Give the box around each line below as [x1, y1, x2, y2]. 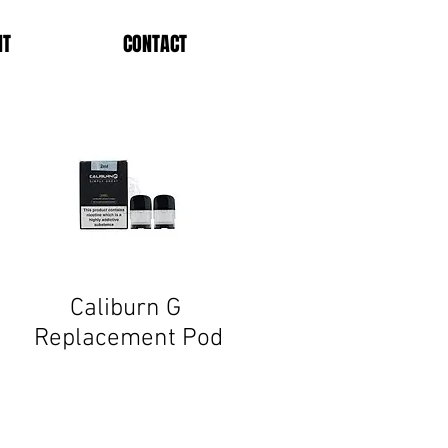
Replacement [33, 324, 176, 354]
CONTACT [123, 29, 187, 59]
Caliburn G [69, 294, 187, 324]
